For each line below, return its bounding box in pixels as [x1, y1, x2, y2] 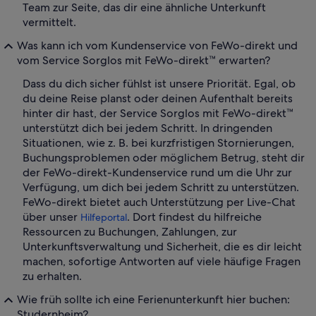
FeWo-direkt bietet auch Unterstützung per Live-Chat [23, 195, 296, 210]
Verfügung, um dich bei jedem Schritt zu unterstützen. [23, 180, 299, 195]
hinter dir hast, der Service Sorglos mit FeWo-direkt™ [23, 106, 293, 121]
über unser [23, 209, 80, 225]
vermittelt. [23, 15, 76, 30]
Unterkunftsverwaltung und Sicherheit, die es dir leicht [23, 239, 302, 255]
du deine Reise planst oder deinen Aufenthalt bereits [23, 91, 293, 107]
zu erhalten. [23, 269, 82, 284]
